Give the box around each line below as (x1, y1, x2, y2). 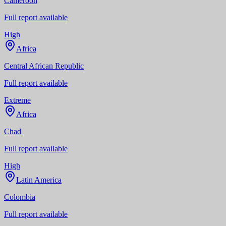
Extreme (4, 95, 31, 104)
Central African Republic (4, 61, 84, 70)
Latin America (16, 175, 62, 184)
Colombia (4, 192, 35, 201)
